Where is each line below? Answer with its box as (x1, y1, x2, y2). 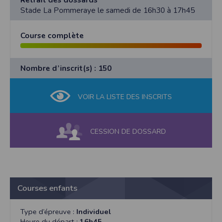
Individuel (76, 207, 111, 217)
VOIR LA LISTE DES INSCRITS (78, 92, 172, 102)
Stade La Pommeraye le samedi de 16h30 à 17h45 (20, 5, 195, 16)
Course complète (20, 30, 84, 41)
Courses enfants (17, 182, 77, 194)
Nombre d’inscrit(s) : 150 (20, 63, 111, 74)
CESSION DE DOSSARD (90, 127, 166, 137)
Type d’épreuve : (20, 207, 76, 217)
